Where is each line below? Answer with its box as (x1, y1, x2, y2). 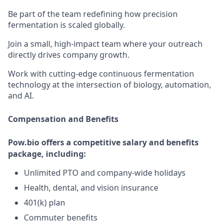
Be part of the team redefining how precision (8, 8, 178, 19)
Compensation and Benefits (8, 113, 118, 124)
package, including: (8, 148, 86, 159)
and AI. (8, 90, 34, 101)
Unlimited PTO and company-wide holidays (24, 167, 186, 178)
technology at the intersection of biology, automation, (8, 79, 211, 90)
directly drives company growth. (8, 49, 129, 60)
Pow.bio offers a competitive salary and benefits (8, 136, 199, 148)
